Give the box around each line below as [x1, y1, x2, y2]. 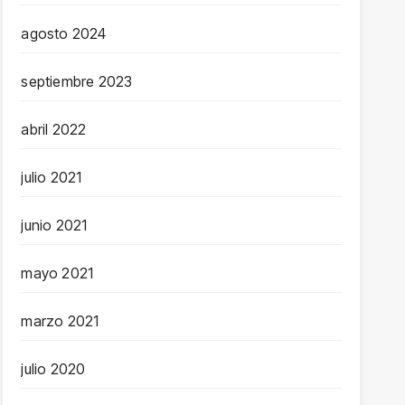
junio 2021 [21, 216, 88, 234]
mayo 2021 [21, 264, 94, 282]
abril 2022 [21, 120, 87, 138]
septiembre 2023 [21, 72, 133, 90]
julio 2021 [21, 168, 82, 186]
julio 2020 [21, 360, 86, 378]
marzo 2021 [21, 312, 99, 330]
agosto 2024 [21, 24, 107, 42]
